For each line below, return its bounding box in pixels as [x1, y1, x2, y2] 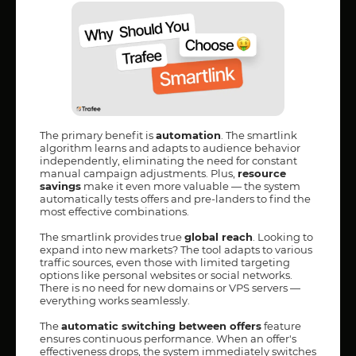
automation [156, 128, 221, 141]
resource [238, 166, 286, 180]
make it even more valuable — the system [81, 179, 300, 192]
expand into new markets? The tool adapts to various [40, 242, 312, 256]
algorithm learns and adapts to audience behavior [40, 141, 300, 154]
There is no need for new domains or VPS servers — [40, 281, 300, 294]
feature [261, 319, 301, 332]
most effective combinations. [40, 204, 189, 218]
